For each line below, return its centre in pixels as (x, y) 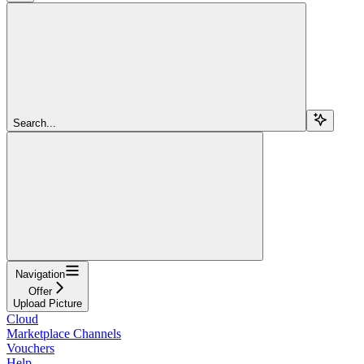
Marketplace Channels (64, 333)
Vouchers (30, 348)
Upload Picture (48, 303)
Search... (35, 123)
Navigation (40, 274)
